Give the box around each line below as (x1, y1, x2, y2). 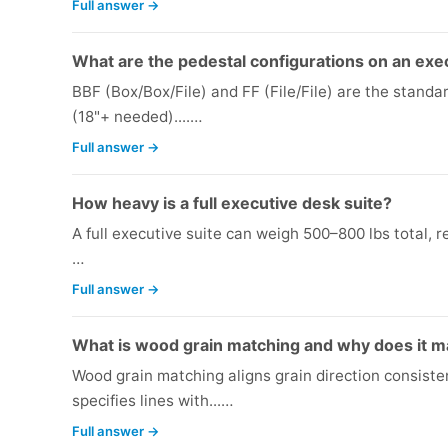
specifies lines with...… (72, 391, 233, 411)
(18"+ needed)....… (72, 107, 202, 127)
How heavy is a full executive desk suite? (72, 193, 392, 214)
